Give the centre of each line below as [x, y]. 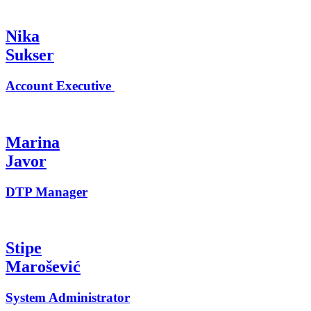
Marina [33, 142]
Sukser [30, 55]
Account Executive [60, 86]
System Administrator [68, 298]
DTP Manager [47, 192]
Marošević [43, 267]
